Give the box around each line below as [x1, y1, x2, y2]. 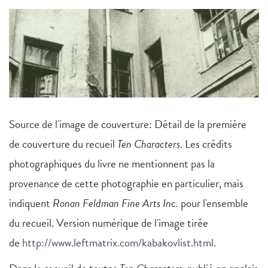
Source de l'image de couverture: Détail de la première [9, 115, 246, 133]
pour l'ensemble [181, 194, 248, 212]
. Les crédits [180, 135, 232, 153]
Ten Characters [117, 135, 180, 153]
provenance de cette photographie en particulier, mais [9, 175, 243, 193]
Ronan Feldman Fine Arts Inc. [53, 194, 181, 212]
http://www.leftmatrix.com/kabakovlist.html [22, 234, 214, 252]
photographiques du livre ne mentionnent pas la [9, 155, 215, 173]
